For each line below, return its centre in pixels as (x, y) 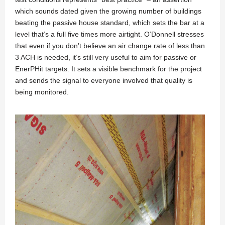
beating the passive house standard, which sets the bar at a (110, 22)
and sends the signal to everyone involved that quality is (104, 80)
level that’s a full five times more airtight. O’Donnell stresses (109, 34)
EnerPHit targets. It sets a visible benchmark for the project (108, 69)
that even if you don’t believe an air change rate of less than (110, 45)
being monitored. (42, 92)
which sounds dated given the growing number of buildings (108, 11)
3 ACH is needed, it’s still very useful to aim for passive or (106, 57)
